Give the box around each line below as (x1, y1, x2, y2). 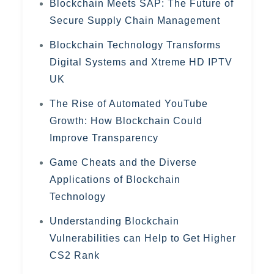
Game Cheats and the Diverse (50, 157, 198, 168)
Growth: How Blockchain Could (50, 116, 203, 126)
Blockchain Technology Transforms (50, 40, 221, 50)
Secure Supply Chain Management (50, 15, 221, 26)
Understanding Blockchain (50, 216, 180, 226)
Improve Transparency (50, 133, 159, 143)
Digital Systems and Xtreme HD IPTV (50, 57, 233, 67)
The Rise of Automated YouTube (50, 98, 209, 109)
